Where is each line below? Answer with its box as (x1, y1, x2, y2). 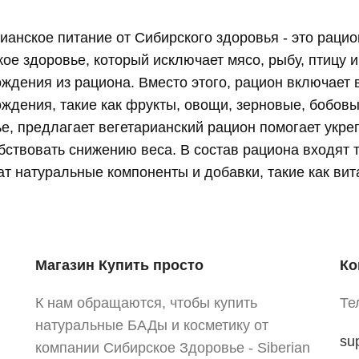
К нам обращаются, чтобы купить (34, 295, 257, 311)
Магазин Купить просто (34, 257, 204, 273)
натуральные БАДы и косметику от (34, 317, 268, 333)
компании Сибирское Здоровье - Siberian (34, 340, 310, 356)
